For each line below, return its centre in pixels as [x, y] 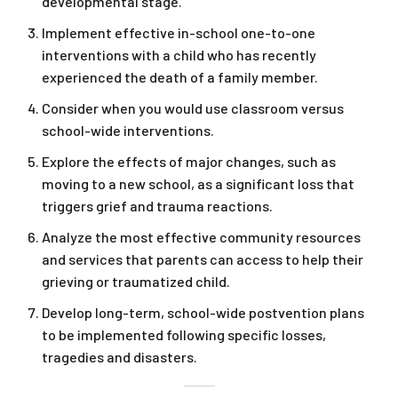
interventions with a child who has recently [179, 55]
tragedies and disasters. [119, 357]
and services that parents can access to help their [203, 259]
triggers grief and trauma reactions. [157, 206]
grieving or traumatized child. [136, 282]
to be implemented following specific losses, [184, 335]
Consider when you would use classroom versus [193, 108]
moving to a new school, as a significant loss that [198, 184]
